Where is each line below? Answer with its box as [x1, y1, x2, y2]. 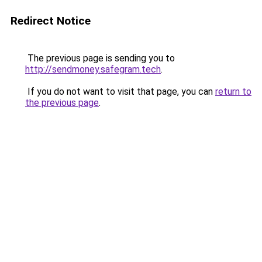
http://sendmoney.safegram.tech [25, 64, 161, 75]
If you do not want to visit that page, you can [25, 86, 215, 97]
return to [215, 86, 251, 97]
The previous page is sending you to [25, 53, 175, 64]
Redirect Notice [11, 14, 91, 27]
